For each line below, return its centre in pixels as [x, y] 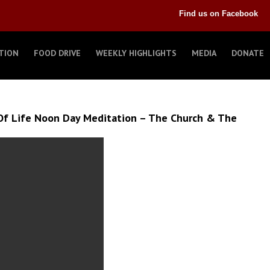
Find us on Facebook [218, 14]
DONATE [247, 53]
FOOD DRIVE [57, 53]
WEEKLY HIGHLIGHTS [136, 53]
